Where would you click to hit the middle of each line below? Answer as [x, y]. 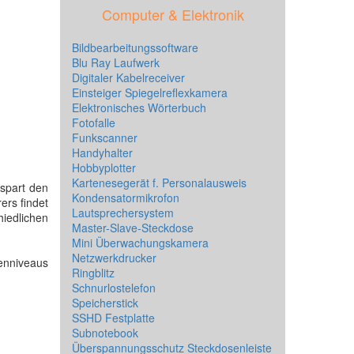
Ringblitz [93, 273]
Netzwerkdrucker [114, 258]
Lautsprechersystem [123, 213]
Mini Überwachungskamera [140, 243]
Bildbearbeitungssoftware [135, 47]
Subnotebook [105, 333]
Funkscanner [105, 137]
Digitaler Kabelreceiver [128, 77]
